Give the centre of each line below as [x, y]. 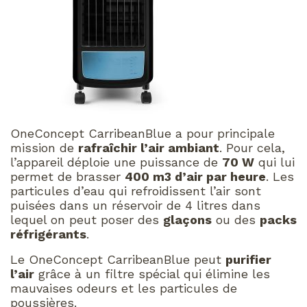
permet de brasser [67, 176]
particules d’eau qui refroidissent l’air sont [136, 191]
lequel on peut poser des [87, 219]
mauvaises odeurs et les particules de [124, 288]
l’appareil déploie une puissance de [116, 162]
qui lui [274, 162]
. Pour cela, [252, 147]
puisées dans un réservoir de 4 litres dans [135, 205]
